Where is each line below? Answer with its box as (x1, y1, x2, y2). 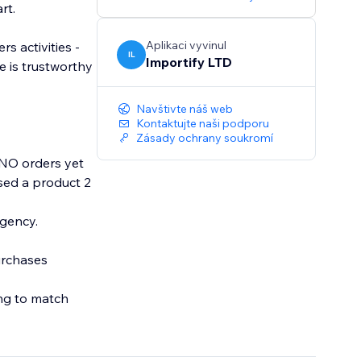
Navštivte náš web (136, 102, 234, 117)
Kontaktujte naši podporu (136, 116, 270, 131)
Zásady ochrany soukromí (136, 131, 274, 146)
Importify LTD (146, 54, 233, 71)
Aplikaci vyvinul (146, 38, 227, 53)
